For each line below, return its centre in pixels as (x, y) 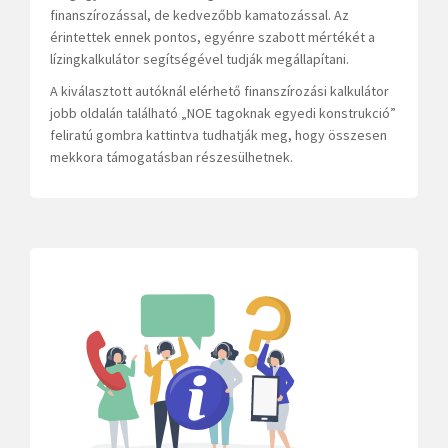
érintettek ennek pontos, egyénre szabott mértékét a (212, 37)
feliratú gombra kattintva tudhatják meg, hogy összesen (218, 135)
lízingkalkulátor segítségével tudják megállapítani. (199, 59)
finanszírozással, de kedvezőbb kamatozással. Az (199, 15)
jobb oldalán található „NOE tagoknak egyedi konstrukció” (223, 113)
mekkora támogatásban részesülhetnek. (171, 157)
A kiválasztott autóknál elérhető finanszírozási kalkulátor (219, 91)
